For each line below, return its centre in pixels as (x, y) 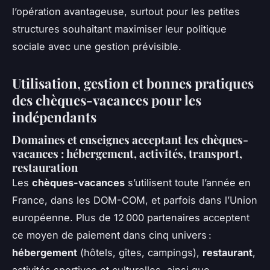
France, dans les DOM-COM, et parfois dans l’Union (135, 200)
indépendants (54, 117)
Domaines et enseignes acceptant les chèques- (130, 140)
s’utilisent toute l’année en (188, 183)
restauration (45, 168)
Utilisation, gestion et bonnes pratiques (133, 83)
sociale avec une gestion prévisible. (97, 46)
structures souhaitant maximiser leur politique (119, 29)
